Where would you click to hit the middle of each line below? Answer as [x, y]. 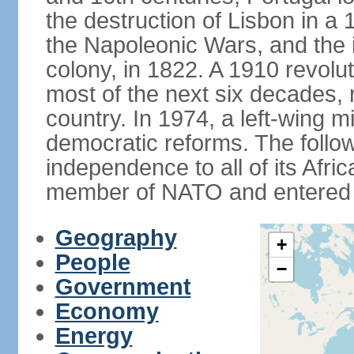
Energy [94, 336]
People [92, 262]
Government [123, 287]
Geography [116, 238]
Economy [107, 311]
